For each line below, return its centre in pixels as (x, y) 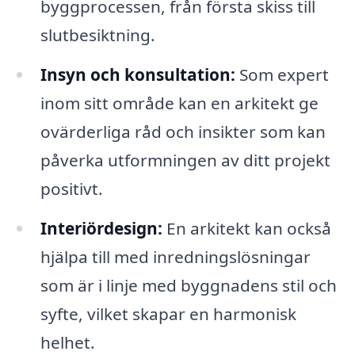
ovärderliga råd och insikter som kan (183, 131)
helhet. (67, 342)
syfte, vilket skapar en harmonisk (168, 313)
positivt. (71, 188)
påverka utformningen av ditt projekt (185, 160)
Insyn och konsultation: (137, 74)
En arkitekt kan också (246, 228)
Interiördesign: (101, 228)
